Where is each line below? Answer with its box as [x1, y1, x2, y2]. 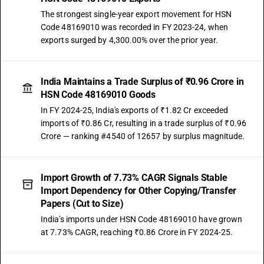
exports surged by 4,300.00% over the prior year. [41, 35, 219, 45]
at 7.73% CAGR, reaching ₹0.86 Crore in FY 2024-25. [41, 227, 233, 237]
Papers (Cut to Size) [41, 198, 124, 209]
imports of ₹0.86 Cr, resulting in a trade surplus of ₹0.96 [41, 118, 246, 128]
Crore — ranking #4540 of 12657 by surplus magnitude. [41, 131, 245, 141]
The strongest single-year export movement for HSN [41, 9, 232, 19]
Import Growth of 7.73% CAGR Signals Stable [41, 172, 227, 183]
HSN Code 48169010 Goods [41, 89, 156, 100]
